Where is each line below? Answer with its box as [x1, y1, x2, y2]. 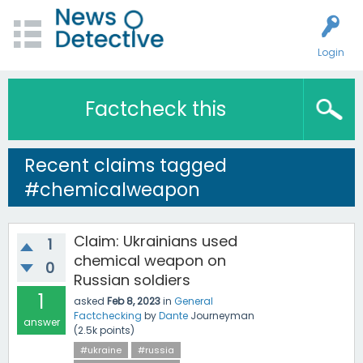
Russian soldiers [74, 270, 190, 290]
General [174, 294, 213, 308]
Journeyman [190, 309, 254, 322]
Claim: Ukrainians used [74, 231, 237, 251]
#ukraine [80, 344, 122, 357]
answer [23, 315, 60, 329]
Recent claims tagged [24, 152, 227, 178]
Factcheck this [85, 96, 226, 122]
